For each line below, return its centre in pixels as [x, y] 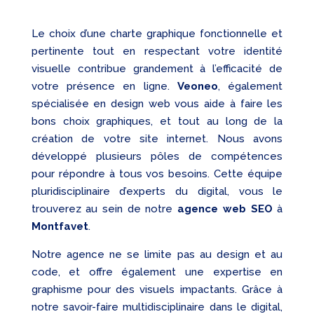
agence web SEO [225, 209]
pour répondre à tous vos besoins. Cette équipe [157, 174]
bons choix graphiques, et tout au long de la [157, 122]
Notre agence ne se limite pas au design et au [157, 255]
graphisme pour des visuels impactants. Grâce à [157, 290]
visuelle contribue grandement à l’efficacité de [157, 69]
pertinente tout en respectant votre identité [157, 52]
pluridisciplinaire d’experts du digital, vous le [157, 192]
